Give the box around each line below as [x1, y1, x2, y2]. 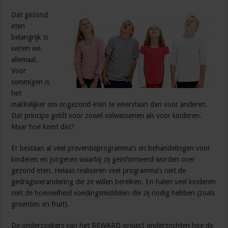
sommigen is [11, 78, 50, 87]
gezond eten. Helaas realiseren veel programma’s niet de [11, 166, 186, 175]
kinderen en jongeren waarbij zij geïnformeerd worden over [11, 155, 195, 164]
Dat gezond [11, 11, 48, 19]
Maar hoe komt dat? [11, 123, 75, 131]
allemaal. [11, 55, 38, 64]
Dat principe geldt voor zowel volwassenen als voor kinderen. [11, 111, 202, 120]
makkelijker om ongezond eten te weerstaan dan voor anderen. [11, 100, 208, 109]
